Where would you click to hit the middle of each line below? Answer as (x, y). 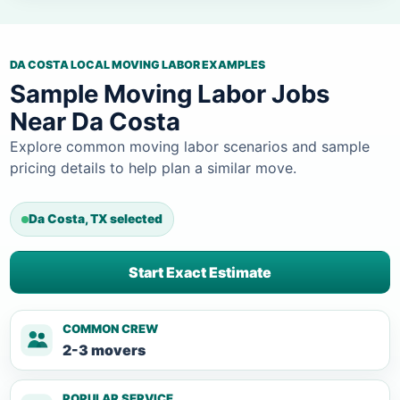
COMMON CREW (110, 329)
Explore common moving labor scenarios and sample (190, 147)
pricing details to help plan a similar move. (153, 168)
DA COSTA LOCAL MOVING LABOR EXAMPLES (137, 65)
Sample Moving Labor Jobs (170, 94)
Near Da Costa (95, 122)
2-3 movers (104, 350)
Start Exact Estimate (200, 273)
